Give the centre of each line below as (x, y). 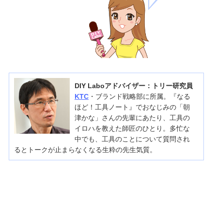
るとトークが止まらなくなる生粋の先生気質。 (85, 150)
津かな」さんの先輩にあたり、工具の (132, 118)
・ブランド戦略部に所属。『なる (139, 96)
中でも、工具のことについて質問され (132, 139)
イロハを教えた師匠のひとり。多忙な (132, 128)
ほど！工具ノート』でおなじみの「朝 (132, 107)
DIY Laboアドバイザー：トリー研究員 (133, 86)
